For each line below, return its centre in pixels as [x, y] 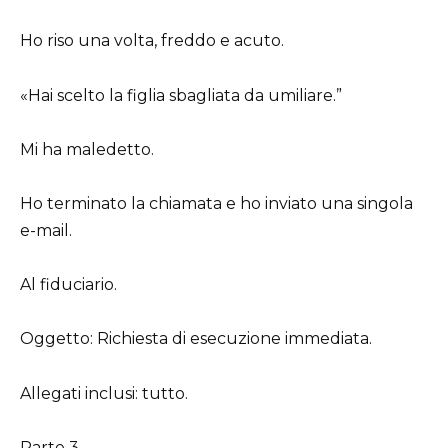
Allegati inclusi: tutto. [104, 393]
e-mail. [46, 230]
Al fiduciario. [68, 285]
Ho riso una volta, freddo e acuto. [152, 41]
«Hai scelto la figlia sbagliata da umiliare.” [181, 95]
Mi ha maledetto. [87, 149]
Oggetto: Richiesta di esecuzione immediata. [196, 339]
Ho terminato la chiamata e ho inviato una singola [216, 203]
